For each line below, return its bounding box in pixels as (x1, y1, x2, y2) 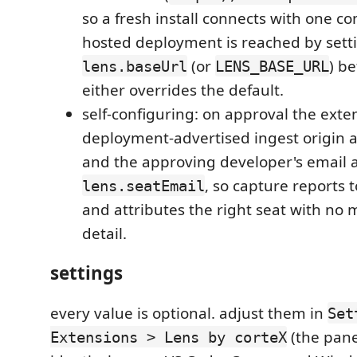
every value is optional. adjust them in (50, 302, 328, 324)
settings (50, 261, 123, 285)
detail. (82, 222, 127, 244)
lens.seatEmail (82, 176, 205, 194)
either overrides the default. (82, 79, 284, 100)
